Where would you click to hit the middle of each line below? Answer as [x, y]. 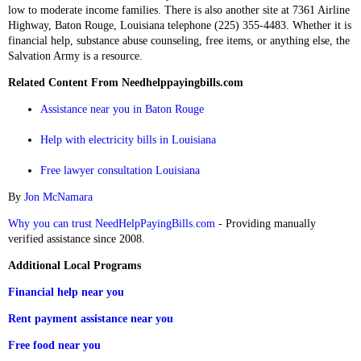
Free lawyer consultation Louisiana [120, 170]
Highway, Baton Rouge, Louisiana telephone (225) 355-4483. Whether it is [180, 25]
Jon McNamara [58, 197]
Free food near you [54, 345]
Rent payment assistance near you [91, 319]
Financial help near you [66, 292]
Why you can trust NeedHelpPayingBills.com [112, 224]
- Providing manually [266, 224]
